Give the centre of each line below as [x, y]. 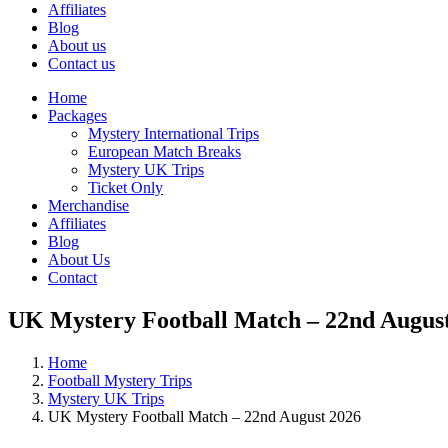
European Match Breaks [164, 151]
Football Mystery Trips [120, 380]
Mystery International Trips [173, 133]
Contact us [81, 63]
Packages [77, 115]
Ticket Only [125, 187]
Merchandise [88, 205]
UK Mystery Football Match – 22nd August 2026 [204, 416]
